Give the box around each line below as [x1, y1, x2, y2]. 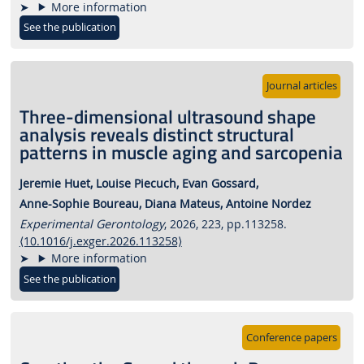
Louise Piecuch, [95, 175, 179, 191]
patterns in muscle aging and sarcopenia [19, 138, 343, 167]
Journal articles [266, 79, 337, 93]
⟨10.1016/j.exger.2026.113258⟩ [19, 232, 182, 249]
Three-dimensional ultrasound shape [19, 102, 316, 132]
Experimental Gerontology [19, 215, 164, 232]
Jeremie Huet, [19, 175, 93, 191]
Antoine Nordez [225, 195, 311, 211]
